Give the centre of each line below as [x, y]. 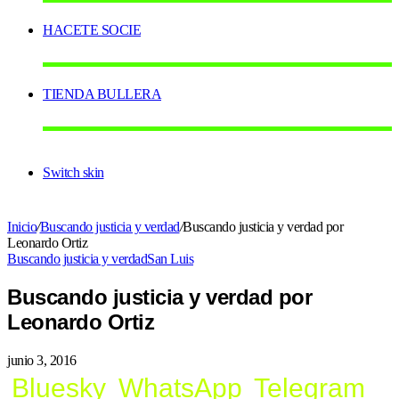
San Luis [170, 259]
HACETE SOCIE [92, 30]
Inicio [22, 227]
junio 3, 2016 [42, 361]
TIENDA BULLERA [102, 94]
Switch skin [73, 173]
